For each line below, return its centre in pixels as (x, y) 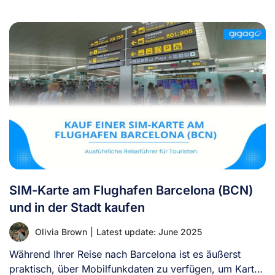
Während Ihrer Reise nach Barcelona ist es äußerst (125, 254)
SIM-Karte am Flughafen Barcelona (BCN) (131, 190)
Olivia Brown (61, 231)
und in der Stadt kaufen (77, 207)
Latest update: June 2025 (149, 231)
